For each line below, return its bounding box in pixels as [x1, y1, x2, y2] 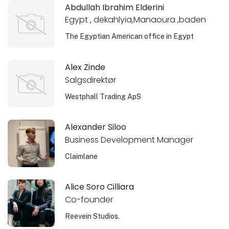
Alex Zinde [65, 61, 106, 73]
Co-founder [65, 193, 113, 205]
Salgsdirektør [65, 74, 117, 86]
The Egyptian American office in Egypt [65, 32, 194, 41]
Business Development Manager [65, 133, 194, 146]
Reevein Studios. [65, 212, 120, 220]
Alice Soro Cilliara [65, 180, 134, 193]
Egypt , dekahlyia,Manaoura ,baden [65, 14, 207, 26]
